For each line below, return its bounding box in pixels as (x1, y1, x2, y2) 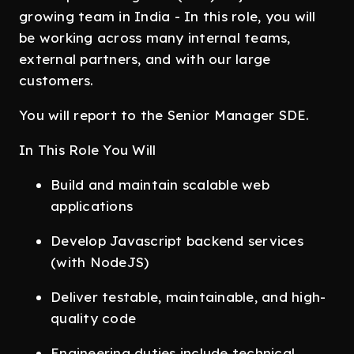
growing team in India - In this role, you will (19, 8, 316, 24)
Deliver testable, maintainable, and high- (51, 288, 326, 305)
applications (51, 198, 133, 214)
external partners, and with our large (19, 51, 271, 67)
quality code (51, 310, 136, 326)
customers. (19, 72, 94, 88)
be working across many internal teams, (19, 29, 291, 46)
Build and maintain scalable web (51, 176, 269, 193)
